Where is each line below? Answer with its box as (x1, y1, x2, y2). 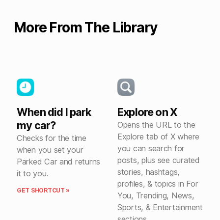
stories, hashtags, (117, 167, 180, 177)
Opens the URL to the (117, 120, 195, 130)
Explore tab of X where (117, 132, 200, 142)
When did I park (17, 106, 91, 119)
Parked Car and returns (17, 157, 101, 167)
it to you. (17, 168, 49, 179)
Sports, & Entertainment (117, 202, 203, 213)
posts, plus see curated (117, 155, 200, 165)
